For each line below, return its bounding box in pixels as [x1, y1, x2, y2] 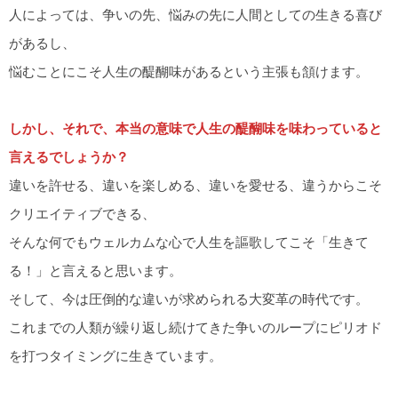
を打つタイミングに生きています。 [9, 348, 222, 364]
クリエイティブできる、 [9, 206, 155, 222]
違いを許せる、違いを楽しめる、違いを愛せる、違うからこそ [9, 178, 382, 194]
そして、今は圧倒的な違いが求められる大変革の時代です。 [9, 291, 369, 307]
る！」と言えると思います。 [9, 263, 182, 279]
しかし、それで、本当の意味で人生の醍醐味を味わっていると [9, 121, 382, 137]
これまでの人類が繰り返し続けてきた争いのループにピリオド [9, 320, 382, 336]
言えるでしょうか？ [9, 149, 129, 165]
